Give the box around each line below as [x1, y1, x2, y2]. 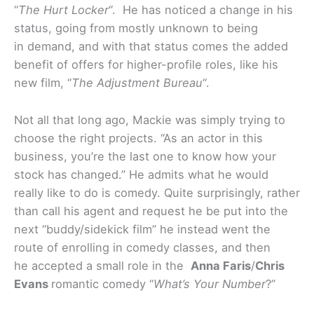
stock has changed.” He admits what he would [14, 167, 268, 182]
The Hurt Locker [18, 3, 109, 18]
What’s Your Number [153, 276, 266, 291]
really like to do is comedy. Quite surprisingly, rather [14, 185, 300, 200]
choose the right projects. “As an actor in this [14, 130, 263, 145]
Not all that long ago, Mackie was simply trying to [14, 112, 285, 127]
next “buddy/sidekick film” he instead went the [14, 221, 271, 236]
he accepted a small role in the [14, 258, 191, 273]
